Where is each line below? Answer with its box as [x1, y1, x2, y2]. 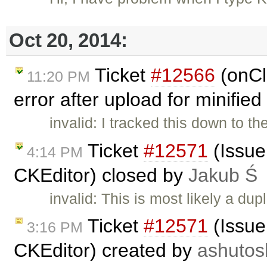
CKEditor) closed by [14, 164, 188, 186]
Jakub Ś [188, 164, 257, 186]
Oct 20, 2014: [9, 29, 128, 52]
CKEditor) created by [14, 240, 197, 262]
